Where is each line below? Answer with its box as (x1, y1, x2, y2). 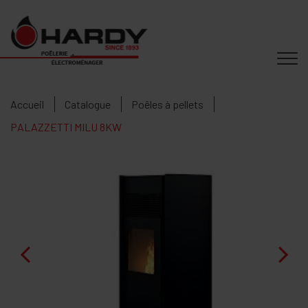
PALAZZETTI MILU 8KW (10, 120, 122, 134)
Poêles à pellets (131, 98, 203, 111)
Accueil (10, 98, 44, 111)
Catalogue (65, 98, 111, 111)
